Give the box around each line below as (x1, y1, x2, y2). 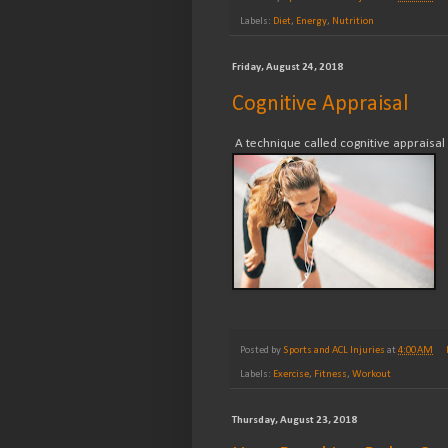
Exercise (273, 368, 309, 380)
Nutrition (332, 16, 374, 28)
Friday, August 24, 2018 (232, 62, 343, 74)
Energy (296, 16, 327, 28)
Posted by (240, 344, 283, 356)
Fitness (314, 368, 347, 380)
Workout (352, 368, 391, 380)
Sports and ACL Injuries (283, 344, 385, 356)
